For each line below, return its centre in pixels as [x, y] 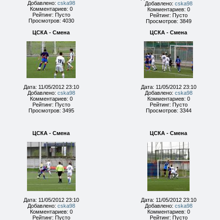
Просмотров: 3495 [51, 110]
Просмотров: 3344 [168, 110]
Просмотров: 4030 [51, 21]
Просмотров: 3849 [168, 21]
